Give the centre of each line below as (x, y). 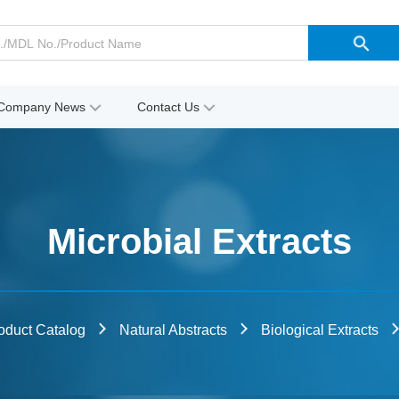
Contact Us (168, 107)
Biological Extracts (319, 330)
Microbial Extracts (199, 241)
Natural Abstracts (173, 330)
